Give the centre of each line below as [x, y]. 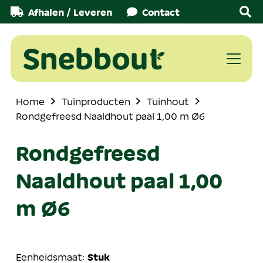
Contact [161, 12]
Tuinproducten [96, 101]
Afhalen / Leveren [70, 12]
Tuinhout [168, 101]
